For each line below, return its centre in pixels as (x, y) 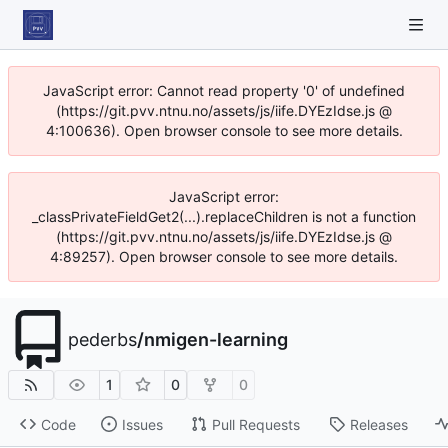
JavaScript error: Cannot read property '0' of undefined (224, 90)
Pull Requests (255, 424)
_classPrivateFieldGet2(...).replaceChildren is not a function (224, 216)
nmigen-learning (216, 339)
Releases (378, 424)
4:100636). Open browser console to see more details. (224, 130)
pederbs (102, 339)
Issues (142, 424)
